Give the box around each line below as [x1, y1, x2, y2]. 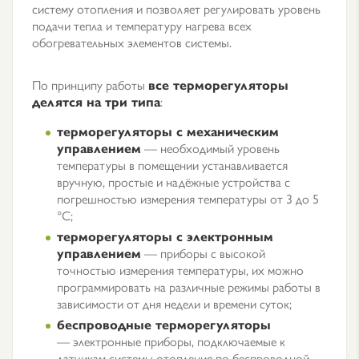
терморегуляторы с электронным [57, 227, 273, 245]
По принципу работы [32, 75, 148, 94]
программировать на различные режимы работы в [57, 277, 321, 296]
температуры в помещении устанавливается [57, 155, 288, 174]
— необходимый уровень [141, 139, 280, 157]
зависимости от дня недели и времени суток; [57, 294, 292, 313]
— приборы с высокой [141, 244, 265, 262]
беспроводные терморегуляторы [57, 315, 271, 333]
